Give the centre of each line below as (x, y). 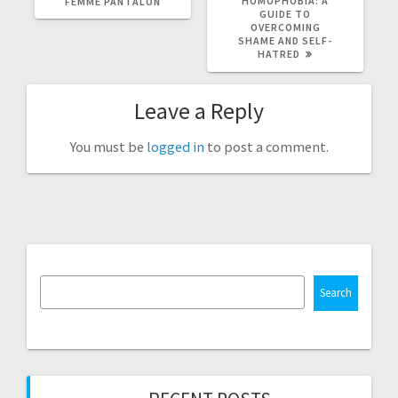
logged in (175, 146)
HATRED (279, 53)
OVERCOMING (285, 27)
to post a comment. (266, 146)
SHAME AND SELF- (285, 40)
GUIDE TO (285, 13)
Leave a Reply (199, 110)
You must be (108, 146)
